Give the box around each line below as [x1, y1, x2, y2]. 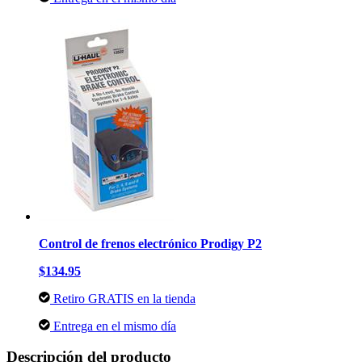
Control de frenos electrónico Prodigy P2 [39, 236, 262, 250]
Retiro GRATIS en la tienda [50, 291, 196, 305]
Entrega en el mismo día [50, 318, 176, 333]
